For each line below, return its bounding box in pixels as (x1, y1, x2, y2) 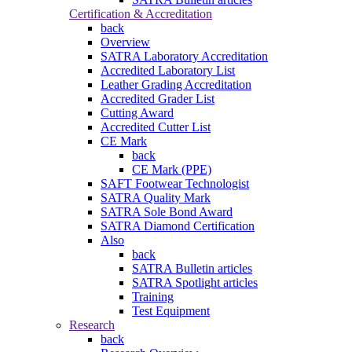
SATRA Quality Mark (101, 191, 211, 205)
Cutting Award (101, 106, 174, 120)
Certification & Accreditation (69, 7, 212, 21)
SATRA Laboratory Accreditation (101, 49, 268, 64)
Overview (101, 35, 150, 49)
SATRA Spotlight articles (132, 276, 258, 290)
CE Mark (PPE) (132, 163, 211, 177)
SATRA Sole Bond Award (101, 205, 233, 219)
